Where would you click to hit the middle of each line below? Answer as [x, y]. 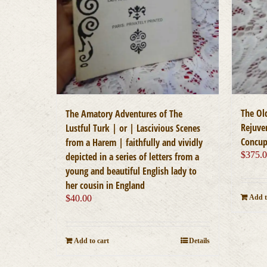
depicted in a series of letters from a [133, 156]
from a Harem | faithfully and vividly [134, 142]
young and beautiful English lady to [131, 171]
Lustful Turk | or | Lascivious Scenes [133, 128]
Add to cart [92, 240]
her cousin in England [105, 185]
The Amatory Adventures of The [124, 114]
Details [200, 240]
